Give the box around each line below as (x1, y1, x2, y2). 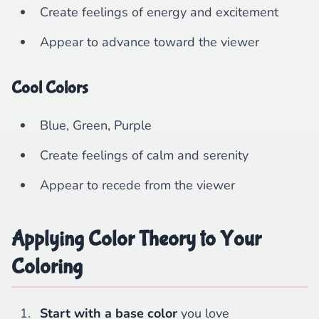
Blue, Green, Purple (40, 117, 152, 134)
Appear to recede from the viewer (40, 177, 235, 194)
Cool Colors (11, 78, 88, 98)
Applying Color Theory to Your (11, 226, 261, 251)
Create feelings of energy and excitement (40, 4, 278, 21)
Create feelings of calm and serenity (40, 147, 249, 164)
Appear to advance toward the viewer (40, 33, 259, 51)
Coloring (11, 254, 83, 279)
